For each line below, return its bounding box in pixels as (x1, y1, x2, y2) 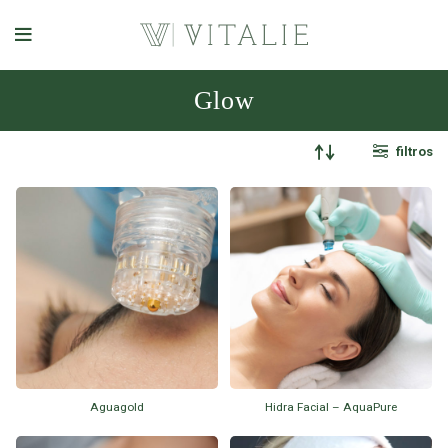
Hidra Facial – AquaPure (265, 400, 397, 414)
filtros (396, 143, 433, 159)
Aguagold (90, 400, 144, 414)
